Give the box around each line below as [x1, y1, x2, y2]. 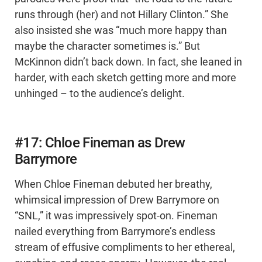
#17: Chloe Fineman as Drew [15, 135, 185, 151]
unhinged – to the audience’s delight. [15, 88, 185, 100]
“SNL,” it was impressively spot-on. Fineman [15, 210, 218, 222]
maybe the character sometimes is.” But [15, 40, 200, 53]
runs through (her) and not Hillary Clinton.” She [15, 9, 229, 21]
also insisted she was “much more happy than [15, 25, 227, 37]
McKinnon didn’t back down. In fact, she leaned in [15, 56, 242, 68]
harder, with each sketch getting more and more [15, 72, 236, 84]
